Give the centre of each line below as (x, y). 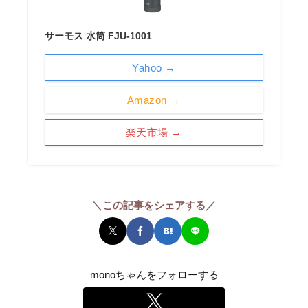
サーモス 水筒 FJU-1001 (98, 35)
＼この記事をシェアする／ (154, 205)
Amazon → (154, 100)
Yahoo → (154, 67)
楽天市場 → (154, 132)
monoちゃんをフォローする (154, 275)
